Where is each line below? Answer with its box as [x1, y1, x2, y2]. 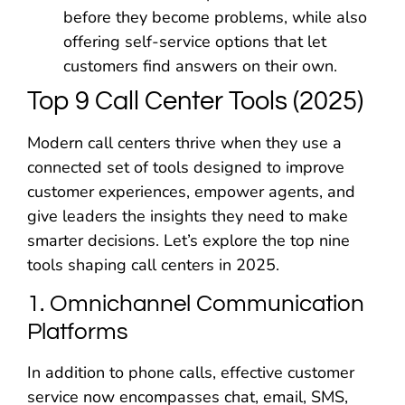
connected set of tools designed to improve [27, 155, 344, 178]
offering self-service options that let [63, 30, 326, 52]
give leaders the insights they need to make [27, 204, 348, 227]
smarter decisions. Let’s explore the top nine [27, 229, 350, 251]
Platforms [27, 320, 128, 344]
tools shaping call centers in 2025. [27, 253, 279, 276]
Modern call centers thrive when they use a [27, 131, 342, 154]
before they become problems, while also [63, 5, 367, 28]
